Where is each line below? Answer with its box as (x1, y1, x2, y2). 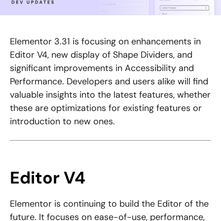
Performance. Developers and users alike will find (10, 75, 208, 88)
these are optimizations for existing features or (10, 102, 202, 114)
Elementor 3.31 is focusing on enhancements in (10, 36, 201, 48)
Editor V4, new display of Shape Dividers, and (10, 49, 192, 61)
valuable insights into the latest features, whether (10, 89, 211, 101)
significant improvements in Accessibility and (10, 62, 194, 74)
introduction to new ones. (10, 115, 115, 128)
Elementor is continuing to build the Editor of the (10, 198, 209, 210)
